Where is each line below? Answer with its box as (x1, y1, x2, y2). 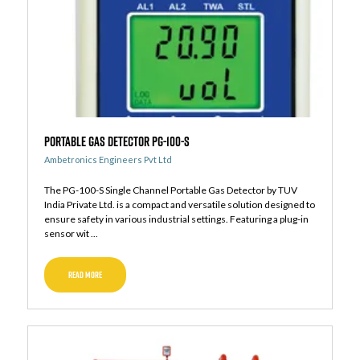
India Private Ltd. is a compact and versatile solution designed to (43, 198, 315, 211)
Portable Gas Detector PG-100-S (43, 133, 190, 151)
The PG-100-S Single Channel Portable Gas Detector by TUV (43, 184, 297, 197)
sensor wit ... (43, 227, 98, 240)
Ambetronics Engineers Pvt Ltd (43, 154, 172, 166)
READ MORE (67, 268, 102, 282)
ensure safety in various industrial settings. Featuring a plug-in (43, 213, 309, 226)
